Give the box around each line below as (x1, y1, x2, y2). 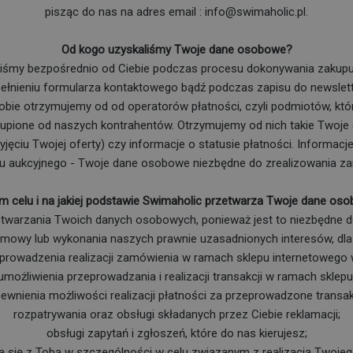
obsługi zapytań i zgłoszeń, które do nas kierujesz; (46, 325, 307, 340)
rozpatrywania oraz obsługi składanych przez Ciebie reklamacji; (13, 307, 340, 321)
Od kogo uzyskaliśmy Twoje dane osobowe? (61, 42, 292, 57)
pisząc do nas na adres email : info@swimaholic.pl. (45, 4, 308, 19)
